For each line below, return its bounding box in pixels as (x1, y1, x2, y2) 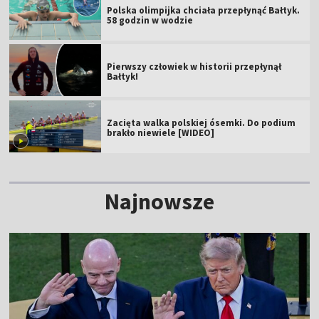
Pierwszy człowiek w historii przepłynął (107, 60, 282, 73)
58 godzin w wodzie (107, 14, 194, 26)
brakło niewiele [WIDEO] (107, 126, 215, 139)
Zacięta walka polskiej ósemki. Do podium (107, 116, 296, 129)
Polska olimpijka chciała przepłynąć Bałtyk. (107, 4, 300, 16)
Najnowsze (105, 187, 214, 216)
